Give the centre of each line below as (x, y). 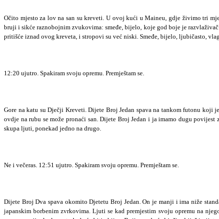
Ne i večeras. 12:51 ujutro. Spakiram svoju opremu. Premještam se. (91, 165)
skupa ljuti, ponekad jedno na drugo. (53, 129)
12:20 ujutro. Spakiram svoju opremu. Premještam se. (74, 73)
